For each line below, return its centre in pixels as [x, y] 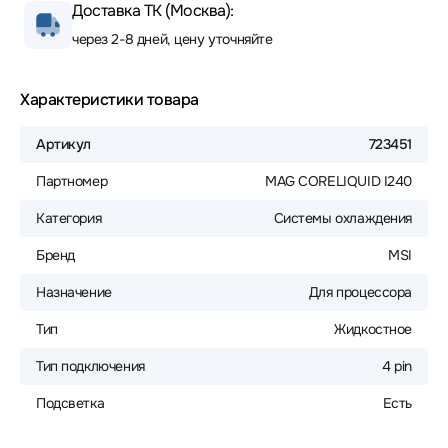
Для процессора [360, 292]
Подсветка [70, 403]
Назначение [74, 292]
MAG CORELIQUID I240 [338, 181]
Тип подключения [90, 366]
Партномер [72, 181]
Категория [69, 218]
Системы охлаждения [342, 218]
